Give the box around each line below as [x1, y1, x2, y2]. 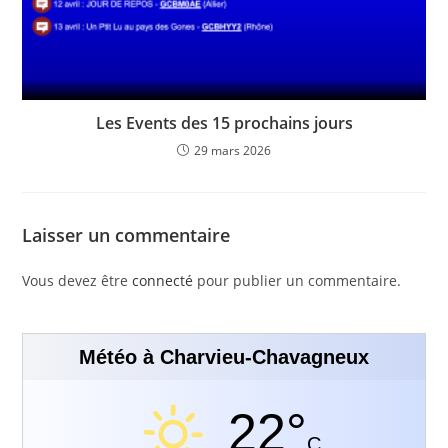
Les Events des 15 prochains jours [95, 112, 353, 135]
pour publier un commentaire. [193, 271, 402, 291]
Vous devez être [22, 271, 133, 291]
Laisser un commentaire [22, 223, 231, 248]
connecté [132, 271, 194, 291]
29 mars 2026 [194, 142, 271, 160]
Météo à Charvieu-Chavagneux [79, 346, 369, 369]
